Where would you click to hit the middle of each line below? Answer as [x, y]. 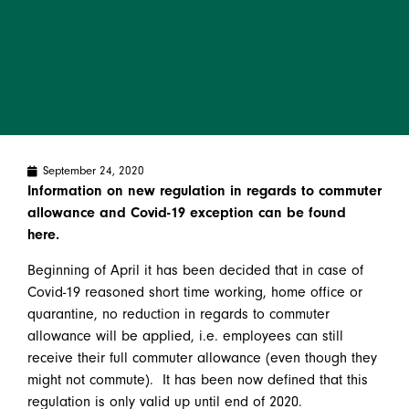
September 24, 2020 [94, 171]
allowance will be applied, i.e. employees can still [185, 336]
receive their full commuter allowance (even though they [202, 357]
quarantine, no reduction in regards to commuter [178, 314]
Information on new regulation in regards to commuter [204, 191]
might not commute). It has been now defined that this [198, 379]
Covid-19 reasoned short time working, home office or [195, 292]
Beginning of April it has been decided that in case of [195, 270]
